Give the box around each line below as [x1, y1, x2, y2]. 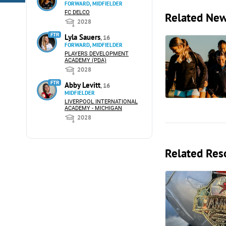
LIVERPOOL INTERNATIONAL [65, 98, 138, 105]
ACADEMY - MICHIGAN [65, 105, 122, 111]
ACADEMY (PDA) [65, 57, 106, 64]
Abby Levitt [65, 80, 100, 90]
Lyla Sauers [65, 32, 100, 42]
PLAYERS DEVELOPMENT [65, 50, 129, 57]
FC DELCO [65, 9, 90, 16]
